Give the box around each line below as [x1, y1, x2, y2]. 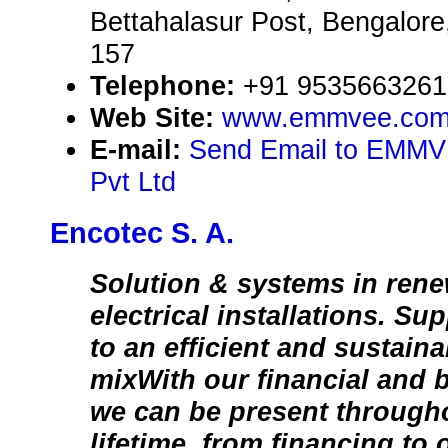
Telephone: [90, 70, 243, 102]
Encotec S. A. [50, 217, 234, 250]
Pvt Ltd [90, 166, 176, 198]
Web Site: [90, 102, 222, 134]
